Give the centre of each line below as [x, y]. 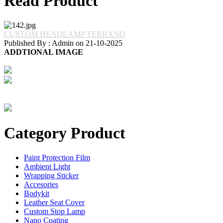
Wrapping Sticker [51, 175]
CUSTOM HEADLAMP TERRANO [65, 34]
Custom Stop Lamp [55, 211]
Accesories [41, 184]
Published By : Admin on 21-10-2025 [63, 43]
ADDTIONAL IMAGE [44, 52]
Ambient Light [47, 166]
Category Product [65, 133]
